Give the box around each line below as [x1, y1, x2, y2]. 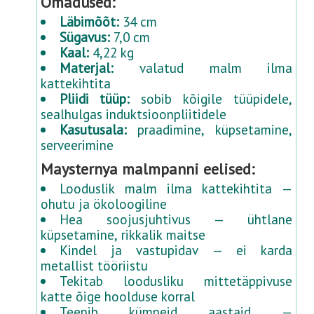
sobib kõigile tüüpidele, [130, 90, 293, 108]
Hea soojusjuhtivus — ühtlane [60, 210, 293, 228]
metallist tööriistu [41, 257, 149, 275]
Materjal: [60, 59, 114, 77]
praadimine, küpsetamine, [127, 121, 293, 139]
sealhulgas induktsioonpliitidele [41, 105, 227, 123]
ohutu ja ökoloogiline [41, 195, 168, 213]
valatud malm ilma [114, 59, 293, 77]
